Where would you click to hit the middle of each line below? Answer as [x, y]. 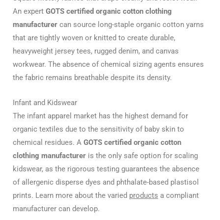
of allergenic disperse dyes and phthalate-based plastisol [106, 182]
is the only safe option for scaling [142, 155]
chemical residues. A [48, 142]
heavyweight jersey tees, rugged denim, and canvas [96, 51]
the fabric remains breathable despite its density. [92, 78]
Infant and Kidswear [45, 102]
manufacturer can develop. [56, 208]
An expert [29, 12]
